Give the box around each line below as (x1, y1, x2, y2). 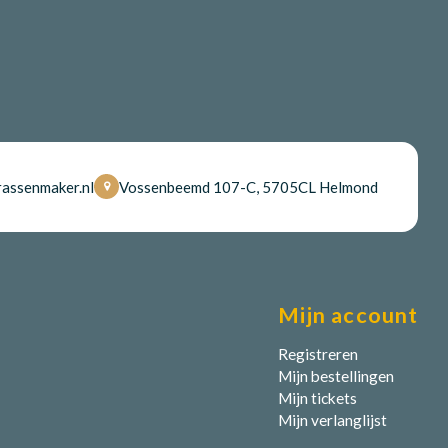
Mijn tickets (277, 388, 357, 407)
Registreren (277, 344, 358, 363)
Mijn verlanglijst (277, 410, 387, 429)
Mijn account (277, 301, 418, 328)
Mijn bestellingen (277, 366, 394, 385)
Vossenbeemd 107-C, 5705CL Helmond (119, 177, 378, 196)
